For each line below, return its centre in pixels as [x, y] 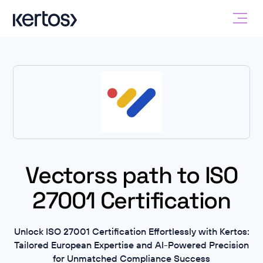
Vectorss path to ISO [131, 175]
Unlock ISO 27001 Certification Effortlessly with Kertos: [131, 231]
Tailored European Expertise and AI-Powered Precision [131, 245]
